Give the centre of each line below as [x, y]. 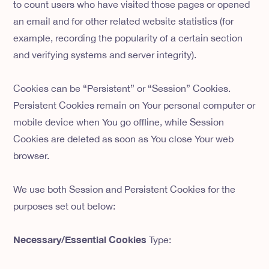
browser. [32, 156]
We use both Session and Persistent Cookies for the [125, 189]
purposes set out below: [65, 206]
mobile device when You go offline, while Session [119, 122]
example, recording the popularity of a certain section [128, 38]
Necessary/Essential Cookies [81, 240]
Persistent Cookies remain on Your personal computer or [134, 105]
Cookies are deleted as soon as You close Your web [124, 139]
